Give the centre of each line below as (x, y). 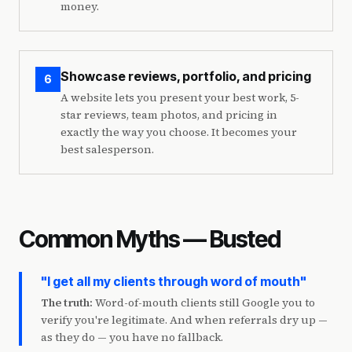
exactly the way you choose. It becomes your (179, 132)
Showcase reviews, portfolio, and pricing (186, 76)
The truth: (67, 302)
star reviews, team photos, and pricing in (169, 115)
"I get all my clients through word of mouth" (174, 281)
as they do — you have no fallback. (132, 337)
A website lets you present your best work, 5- (180, 97)
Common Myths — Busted (150, 239)
